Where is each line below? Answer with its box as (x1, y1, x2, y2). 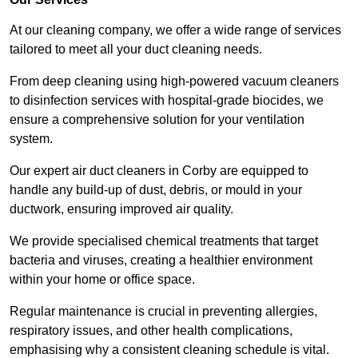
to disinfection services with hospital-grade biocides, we (10, 93, 324, 108)
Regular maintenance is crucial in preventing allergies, (10, 304, 317, 319)
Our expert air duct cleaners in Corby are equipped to (10, 164, 308, 178)
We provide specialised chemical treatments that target (10, 234, 318, 249)
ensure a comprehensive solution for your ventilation (10, 113, 304, 127)
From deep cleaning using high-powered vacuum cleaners (10, 74, 339, 89)
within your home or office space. (10, 272, 198, 287)
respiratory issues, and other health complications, (10, 324, 292, 338)
